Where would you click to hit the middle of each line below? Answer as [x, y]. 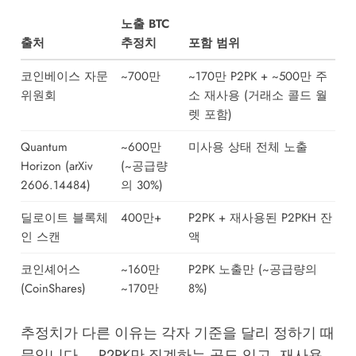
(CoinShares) [53, 288]
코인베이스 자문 [64, 76]
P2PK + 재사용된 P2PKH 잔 [260, 217]
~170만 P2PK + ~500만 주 [257, 76]
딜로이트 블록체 [64, 217]
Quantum [44, 147]
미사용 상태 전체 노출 [248, 147]
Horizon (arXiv [56, 166]
